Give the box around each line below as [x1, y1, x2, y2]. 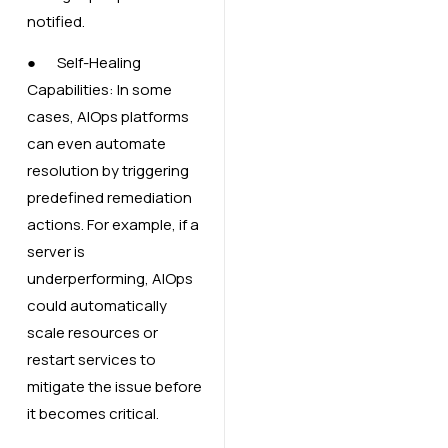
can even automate [26, 133, 166, 155]
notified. [26, 10, 85, 32]
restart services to [26, 349, 156, 371]
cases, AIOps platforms [26, 106, 189, 128]
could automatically [26, 295, 167, 317]
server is [26, 241, 85, 263]
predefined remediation [26, 187, 192, 209]
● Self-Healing [26, 52, 141, 74]
